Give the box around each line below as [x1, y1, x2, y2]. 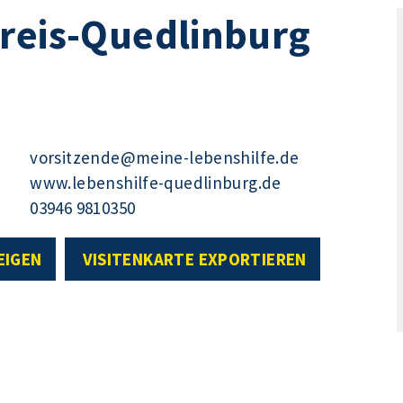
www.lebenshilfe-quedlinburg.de [30, 171, 282, 193]
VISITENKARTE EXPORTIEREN [82, 248, 307, 271]
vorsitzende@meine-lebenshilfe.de [30, 146, 300, 168]
